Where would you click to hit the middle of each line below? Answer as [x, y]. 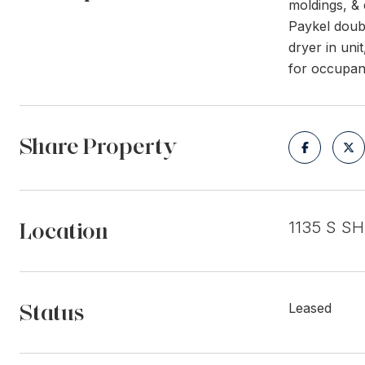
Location [64, 231]
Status [52, 312]
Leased [310, 308]
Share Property [99, 146]
